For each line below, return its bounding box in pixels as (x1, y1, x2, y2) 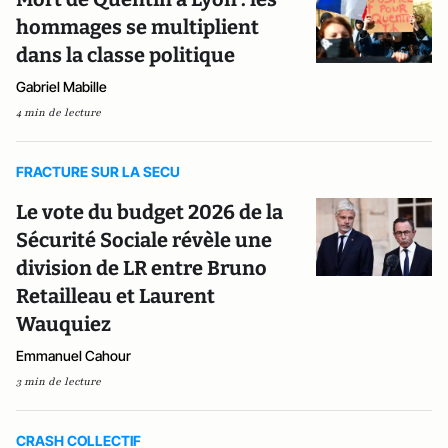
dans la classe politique (16, 43, 235, 67)
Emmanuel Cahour (16, 347, 131, 364)
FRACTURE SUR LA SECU (16, 163, 180, 180)
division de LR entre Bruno (16, 256, 267, 280)
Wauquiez (16, 312, 111, 336)
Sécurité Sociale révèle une (16, 228, 272, 252)
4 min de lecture (16, 105, 101, 120)
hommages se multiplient (16, 15, 259, 39)
